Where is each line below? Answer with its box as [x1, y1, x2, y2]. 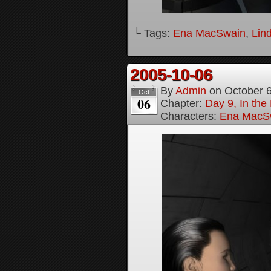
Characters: [160, 110, 220, 122]
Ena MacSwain [173, 27, 246, 39]
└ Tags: [133, 27, 173, 39]
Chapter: [160, 97, 205, 109]
